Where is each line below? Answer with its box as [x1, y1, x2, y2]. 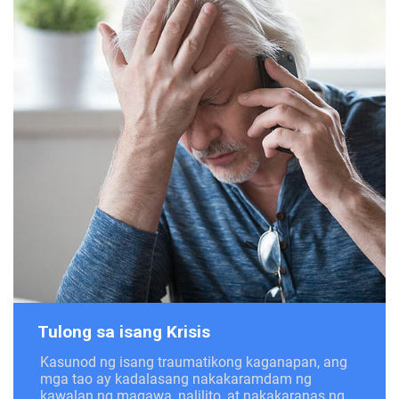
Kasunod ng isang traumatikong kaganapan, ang [40, 353, 347, 370]
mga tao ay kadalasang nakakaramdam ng [40, 370, 312, 387]
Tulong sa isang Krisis [37, 321, 210, 342]
